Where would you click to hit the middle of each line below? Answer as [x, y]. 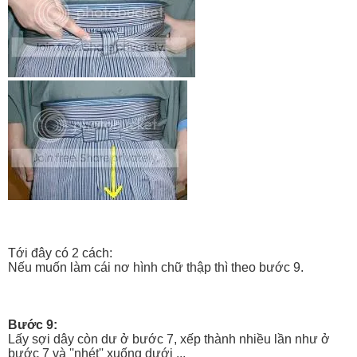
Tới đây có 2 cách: [60, 253]
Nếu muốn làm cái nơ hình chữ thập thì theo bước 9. [156, 267]
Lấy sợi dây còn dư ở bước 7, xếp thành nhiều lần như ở [169, 339]
